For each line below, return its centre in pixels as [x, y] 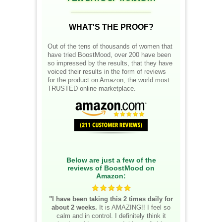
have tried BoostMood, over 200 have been [109, 55]
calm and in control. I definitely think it [111, 216]
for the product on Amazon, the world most [109, 80]
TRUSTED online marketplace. [92, 88]
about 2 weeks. [75, 207]
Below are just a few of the [111, 160]
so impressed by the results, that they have [110, 63]
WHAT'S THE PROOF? [111, 27]
